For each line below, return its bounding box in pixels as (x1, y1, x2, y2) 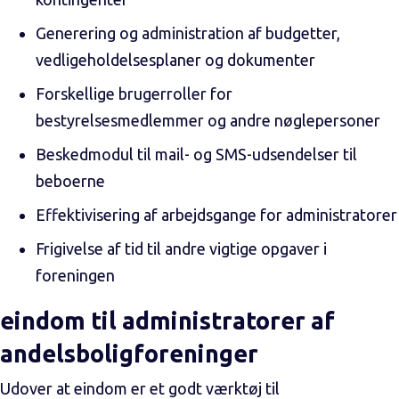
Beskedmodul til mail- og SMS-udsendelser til (36, 145, 357, 163)
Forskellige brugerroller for (36, 85, 232, 102)
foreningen (36, 266, 115, 284)
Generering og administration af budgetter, (36, 24, 340, 42)
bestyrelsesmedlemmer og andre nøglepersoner (36, 111, 380, 129)
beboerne (36, 172, 105, 190)
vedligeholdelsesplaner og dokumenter (36, 51, 315, 69)
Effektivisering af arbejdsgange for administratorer (36, 206, 397, 224)
